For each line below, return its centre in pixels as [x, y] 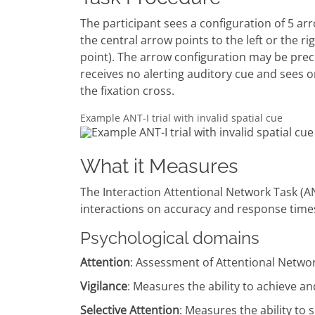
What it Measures [159, 166]
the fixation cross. [127, 91]
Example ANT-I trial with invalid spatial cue [181, 118]
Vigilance [104, 286]
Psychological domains [170, 238]
